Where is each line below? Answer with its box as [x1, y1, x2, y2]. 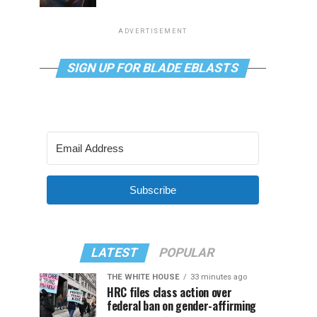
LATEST [89, 246, 140, 260]
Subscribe [129, 184, 176, 196]
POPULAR [157, 246, 217, 260]
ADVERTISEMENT [117, 28, 188, 35]
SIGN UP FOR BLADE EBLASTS [65, 61, 241, 75]
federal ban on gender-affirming [107, 297, 257, 314]
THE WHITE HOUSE [107, 272, 180, 282]
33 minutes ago [190, 272, 247, 282]
